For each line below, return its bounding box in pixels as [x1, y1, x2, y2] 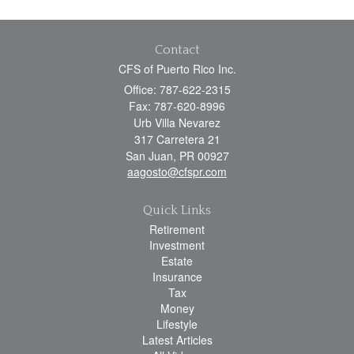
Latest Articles [141, 332, 213, 348]
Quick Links [143, 203, 211, 218]
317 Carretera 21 [134, 131, 220, 148]
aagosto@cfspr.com [127, 164, 227, 180]
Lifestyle [156, 316, 198, 333]
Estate [161, 253, 193, 269]
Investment [149, 237, 205, 254]
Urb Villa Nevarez [134, 115, 220, 131]
